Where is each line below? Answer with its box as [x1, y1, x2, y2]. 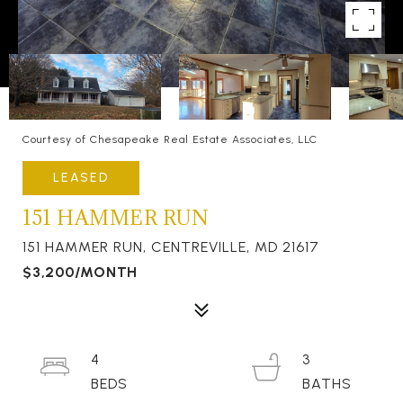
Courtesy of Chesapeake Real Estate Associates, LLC [22, 133, 318, 146]
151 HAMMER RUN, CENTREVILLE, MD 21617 [22, 238, 319, 255]
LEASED [53, 170, 109, 185]
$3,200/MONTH [22, 264, 138, 281]
